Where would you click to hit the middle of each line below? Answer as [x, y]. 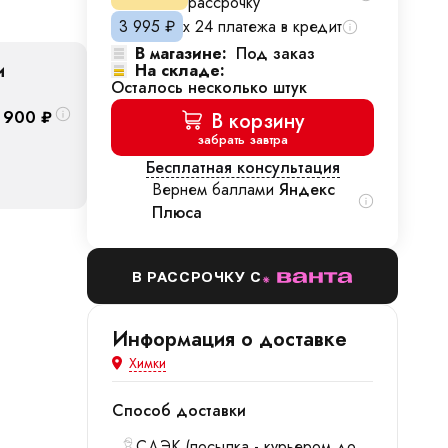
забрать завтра [242, 139]
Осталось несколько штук [209, 87]
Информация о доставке [229, 339]
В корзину [257, 121]
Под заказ [275, 53]
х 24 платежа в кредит [262, 26]
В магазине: [181, 53]
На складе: [180, 70]
